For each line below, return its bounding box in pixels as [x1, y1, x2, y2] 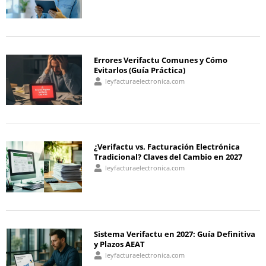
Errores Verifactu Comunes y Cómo [94, 54, 228, 65]
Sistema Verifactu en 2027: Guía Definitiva [94, 229, 256, 239]
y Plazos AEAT [94, 239, 145, 249]
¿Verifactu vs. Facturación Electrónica [94, 141, 240, 153]
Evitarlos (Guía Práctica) [94, 64, 186, 75]
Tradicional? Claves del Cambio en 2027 [94, 151, 243, 163]
